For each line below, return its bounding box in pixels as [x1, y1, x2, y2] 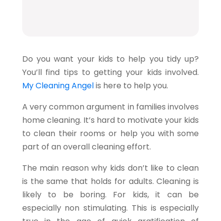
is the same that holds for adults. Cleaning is [22, 175, 199, 187]
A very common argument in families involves [22, 101, 199, 112]
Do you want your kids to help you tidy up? [22, 53, 199, 65]
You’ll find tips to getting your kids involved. [22, 66, 199, 78]
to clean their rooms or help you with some [22, 127, 199, 139]
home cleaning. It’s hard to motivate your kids [22, 114, 199, 126]
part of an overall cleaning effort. [22, 141, 151, 152]
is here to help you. [93, 79, 168, 91]
